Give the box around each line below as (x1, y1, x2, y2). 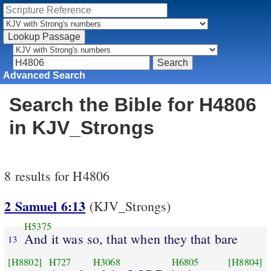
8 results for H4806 (4, 167, 110, 185)
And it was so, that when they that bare (24, 229, 238, 247)
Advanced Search (3, 70, 86, 80)
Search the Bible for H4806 (9, 94, 256, 116)
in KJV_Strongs (9, 117, 154, 139)
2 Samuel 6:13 (4, 196, 86, 217)
